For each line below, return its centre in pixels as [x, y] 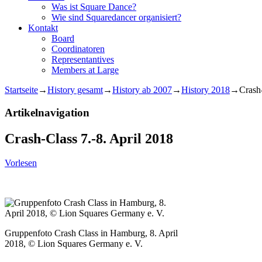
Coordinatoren [78, 49]
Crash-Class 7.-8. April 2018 [89, 138]
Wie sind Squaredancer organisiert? [116, 17]
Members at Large [85, 70]
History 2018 [206, 89]
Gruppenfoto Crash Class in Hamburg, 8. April [91, 233]
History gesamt [75, 89]
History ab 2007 [142, 89]
